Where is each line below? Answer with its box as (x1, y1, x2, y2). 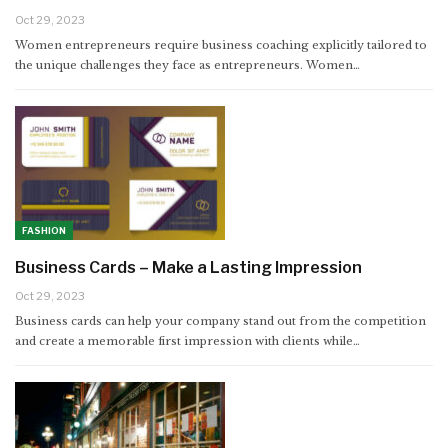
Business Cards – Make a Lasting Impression (15, 257, 362, 277)
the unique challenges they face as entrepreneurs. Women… (15, 57, 360, 72)
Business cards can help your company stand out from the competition (15, 313, 426, 328)
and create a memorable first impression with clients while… (15, 333, 360, 348)
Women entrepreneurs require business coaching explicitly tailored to (15, 37, 427, 52)
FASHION (22, 224, 66, 236)
